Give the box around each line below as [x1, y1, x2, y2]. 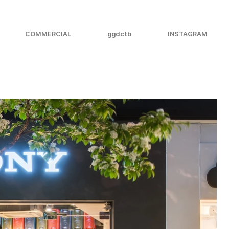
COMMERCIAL [25, 30, 71, 38]
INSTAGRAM [168, 30, 208, 38]
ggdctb [107, 30, 131, 38]
